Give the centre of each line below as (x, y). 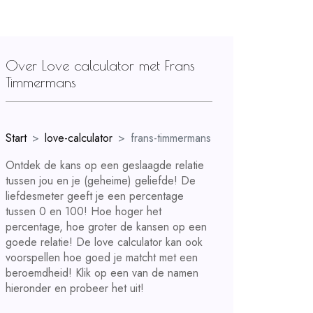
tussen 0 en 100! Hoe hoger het (83, 211)
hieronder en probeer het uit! (75, 288)
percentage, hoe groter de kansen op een (106, 227)
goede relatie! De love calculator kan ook (104, 242)
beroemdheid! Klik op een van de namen (102, 273)
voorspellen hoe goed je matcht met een (102, 257)
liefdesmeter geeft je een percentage (95, 196)
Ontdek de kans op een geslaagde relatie (105, 165)
